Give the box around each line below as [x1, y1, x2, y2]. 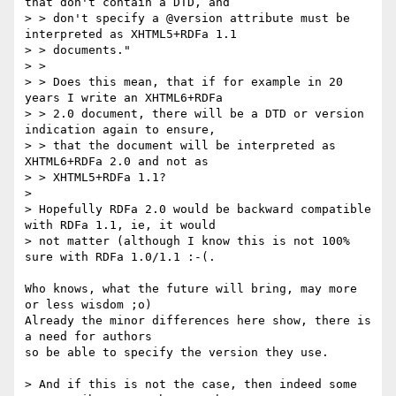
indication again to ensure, [25, 123, 216, 137]
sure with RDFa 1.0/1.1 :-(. [25, 250, 216, 264]
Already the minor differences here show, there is [25, 314, 371, 328]
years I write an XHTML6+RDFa [25, 91, 223, 105]
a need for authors [25, 330, 152, 344]
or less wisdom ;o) [25, 298, 152, 312]
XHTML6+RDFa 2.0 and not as [25, 155, 209, 169]
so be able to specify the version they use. [25, 346, 329, 360]
